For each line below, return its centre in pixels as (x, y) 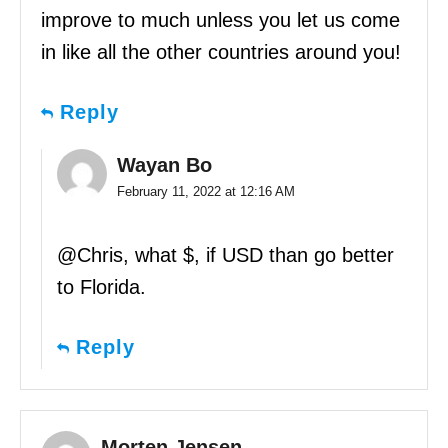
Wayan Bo (164, 165)
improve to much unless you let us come (220, 20)
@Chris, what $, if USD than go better (225, 255)
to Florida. (101, 287)
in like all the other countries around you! (221, 52)
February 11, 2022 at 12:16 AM (206, 192)
